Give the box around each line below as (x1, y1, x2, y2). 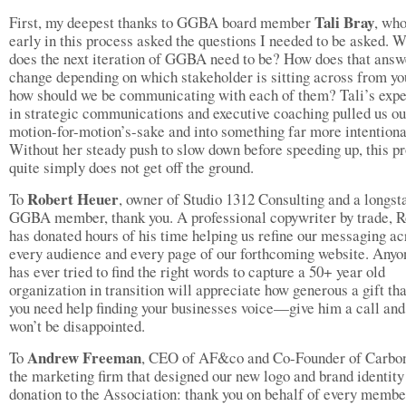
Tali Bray (314, 11, 374, 34)
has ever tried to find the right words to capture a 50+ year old (9, 261, 385, 282)
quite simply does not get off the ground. (9, 157, 254, 178)
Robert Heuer (27, 188, 119, 210)
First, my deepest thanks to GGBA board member (9, 12, 314, 33)
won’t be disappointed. (9, 315, 145, 336)
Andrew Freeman (27, 346, 141, 369)
